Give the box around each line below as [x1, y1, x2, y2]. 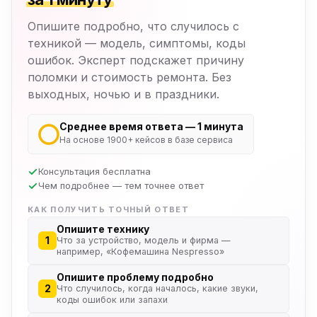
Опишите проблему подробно [57, 271, 214, 284]
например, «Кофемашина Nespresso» [57, 246, 224, 258]
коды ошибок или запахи [57, 294, 168, 306]
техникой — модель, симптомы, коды [28, 36, 246, 51]
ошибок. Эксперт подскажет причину [28, 53, 244, 68]
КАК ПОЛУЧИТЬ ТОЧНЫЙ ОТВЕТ [28, 204, 189, 215]
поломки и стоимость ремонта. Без [28, 70, 231, 85]
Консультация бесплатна [38, 166, 151, 178]
